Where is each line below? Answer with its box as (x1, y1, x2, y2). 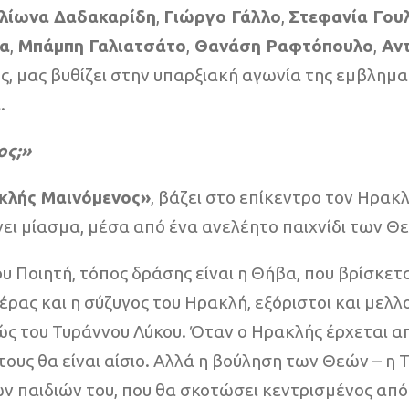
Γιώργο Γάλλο (163, 6, 281, 27)
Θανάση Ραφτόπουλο (190, 36, 373, 57)
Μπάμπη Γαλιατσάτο (14, 36, 186, 57)
